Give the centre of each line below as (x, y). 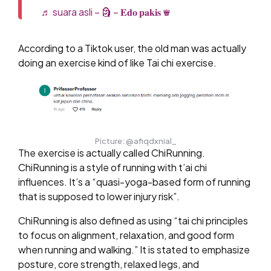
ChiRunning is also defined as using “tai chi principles (133, 220)
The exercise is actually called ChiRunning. (112, 152)
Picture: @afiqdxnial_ (135, 141)
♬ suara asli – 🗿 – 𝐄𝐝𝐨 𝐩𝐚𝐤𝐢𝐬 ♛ (106, 12)
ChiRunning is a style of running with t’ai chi (113, 167)
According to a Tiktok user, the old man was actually (132, 48)
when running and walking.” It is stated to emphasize (134, 249)
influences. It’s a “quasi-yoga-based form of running (134, 181)
